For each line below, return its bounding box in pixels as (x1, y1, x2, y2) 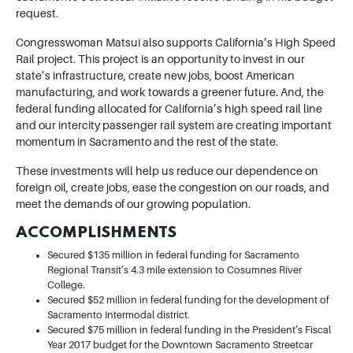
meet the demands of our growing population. (16, 198, 251, 211)
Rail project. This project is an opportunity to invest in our (16, 53, 305, 66)
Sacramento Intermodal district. (47, 310, 190, 321)
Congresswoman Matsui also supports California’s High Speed (16, 36, 336, 50)
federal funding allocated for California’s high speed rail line (16, 102, 322, 116)
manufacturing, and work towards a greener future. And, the (16, 86, 324, 99)
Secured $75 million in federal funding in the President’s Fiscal (47, 325, 331, 336)
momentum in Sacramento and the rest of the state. (16, 136, 278, 149)
